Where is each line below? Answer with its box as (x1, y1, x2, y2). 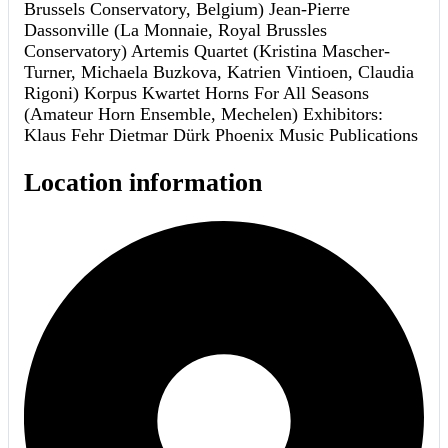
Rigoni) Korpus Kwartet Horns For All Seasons (24, 83, 369, 104)
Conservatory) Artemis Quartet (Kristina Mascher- (24, 41, 390, 62)
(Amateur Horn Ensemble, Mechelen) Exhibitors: (24, 104, 383, 125)
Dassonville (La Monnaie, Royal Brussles (24, 20, 327, 41)
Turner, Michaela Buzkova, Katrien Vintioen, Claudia (24, 62, 414, 83)
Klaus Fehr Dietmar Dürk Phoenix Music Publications (24, 125, 418, 146)
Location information (24, 167, 262, 197)
